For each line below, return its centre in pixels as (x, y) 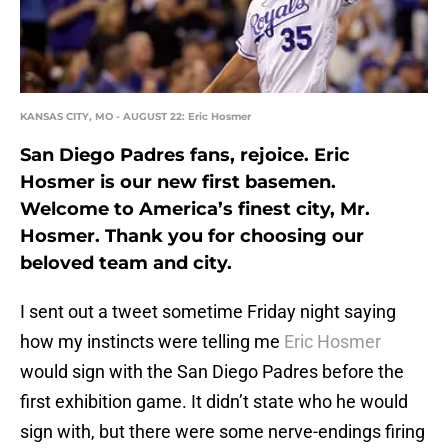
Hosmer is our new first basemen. (178, 182)
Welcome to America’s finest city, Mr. (195, 209)
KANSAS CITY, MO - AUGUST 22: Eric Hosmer (135, 117)
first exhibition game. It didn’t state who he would (214, 402)
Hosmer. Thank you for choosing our (192, 236)
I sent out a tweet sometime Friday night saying (208, 312)
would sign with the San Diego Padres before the (212, 372)
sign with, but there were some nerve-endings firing (222, 432)
